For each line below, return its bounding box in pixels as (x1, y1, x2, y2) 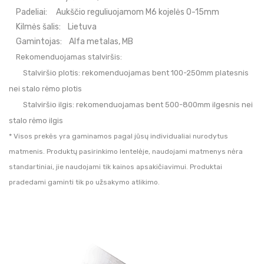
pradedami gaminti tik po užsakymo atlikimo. (9, 177, 160, 186)
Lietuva (68, 21, 97, 32)
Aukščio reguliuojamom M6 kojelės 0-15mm (47, 6, 219, 17)
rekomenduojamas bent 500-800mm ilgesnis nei (76, 100, 253, 109)
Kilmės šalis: (16, 21, 61, 32)
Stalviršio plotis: (21, 68, 82, 77)
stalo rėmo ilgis (9, 115, 63, 125)
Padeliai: (11, 6, 47, 17)
